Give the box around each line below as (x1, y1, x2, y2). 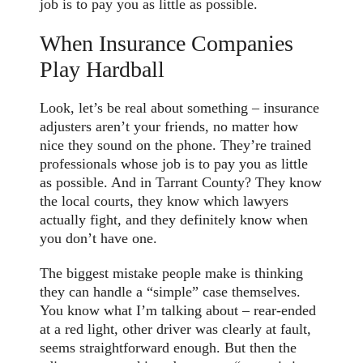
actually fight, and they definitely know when (40, 211, 309, 228)
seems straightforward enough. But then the (40, 339, 297, 356)
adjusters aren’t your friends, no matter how (40, 117, 299, 135)
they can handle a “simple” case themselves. (40, 283, 301, 300)
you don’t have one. (40, 229, 158, 246)
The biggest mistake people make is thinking (40, 264, 304, 281)
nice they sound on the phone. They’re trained (40, 136, 312, 153)
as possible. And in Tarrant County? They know (40, 173, 322, 190)
